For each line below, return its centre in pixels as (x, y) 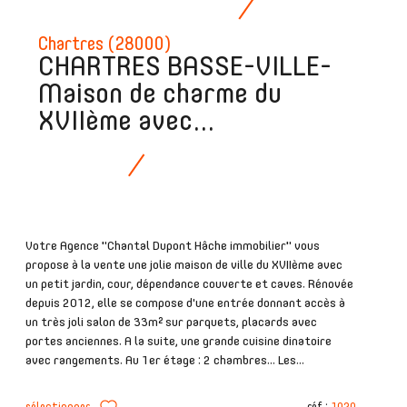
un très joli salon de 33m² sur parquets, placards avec (171, 323)
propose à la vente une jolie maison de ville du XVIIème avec (184, 266)
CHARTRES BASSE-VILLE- (185, 69)
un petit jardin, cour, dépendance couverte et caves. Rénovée (189, 285)
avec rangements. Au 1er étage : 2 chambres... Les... (165, 361)
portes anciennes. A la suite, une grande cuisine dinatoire (179, 342)
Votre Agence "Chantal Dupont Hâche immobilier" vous (173, 247)
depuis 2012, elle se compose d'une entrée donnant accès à (185, 304)
